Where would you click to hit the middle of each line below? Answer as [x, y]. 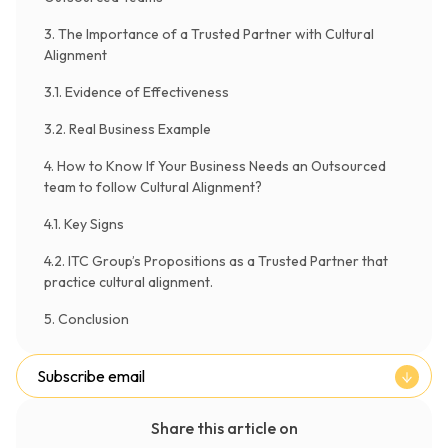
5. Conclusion [86, 319]
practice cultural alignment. [128, 282]
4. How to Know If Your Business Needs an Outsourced [215, 166]
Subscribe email [91, 376]
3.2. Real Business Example [127, 129]
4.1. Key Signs [84, 224]
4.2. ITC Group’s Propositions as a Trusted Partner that [216, 261]
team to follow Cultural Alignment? [153, 187]
